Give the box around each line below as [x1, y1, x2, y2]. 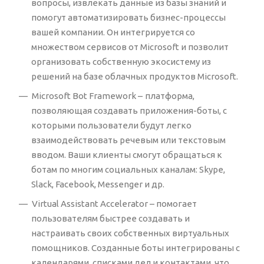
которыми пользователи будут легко [31, 120, 192, 130]
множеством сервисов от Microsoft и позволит [31, 41, 229, 52]
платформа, [145, 90, 194, 101]
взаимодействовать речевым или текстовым [31, 134, 226, 145]
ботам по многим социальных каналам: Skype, [31, 164, 225, 174]
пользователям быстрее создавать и [31, 213, 190, 223]
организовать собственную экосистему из [31, 56, 211, 67]
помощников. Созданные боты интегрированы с [31, 242, 240, 253]
